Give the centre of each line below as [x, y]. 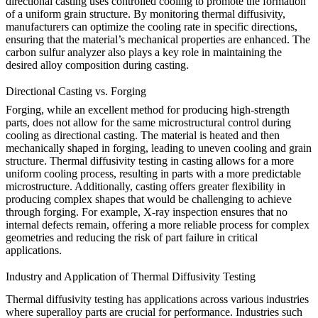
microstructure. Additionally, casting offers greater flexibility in [146, 186]
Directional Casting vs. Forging [76, 91]
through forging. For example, [75, 212]
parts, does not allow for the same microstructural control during [148, 122]
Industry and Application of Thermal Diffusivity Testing [131, 276]
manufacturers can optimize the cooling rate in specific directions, [152, 26]
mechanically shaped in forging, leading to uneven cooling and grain [159, 148]
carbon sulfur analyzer [55, 52]
